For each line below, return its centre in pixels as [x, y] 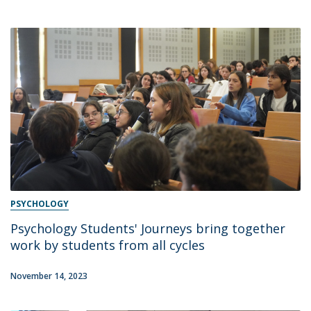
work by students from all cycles [108, 245]
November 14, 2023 [49, 276]
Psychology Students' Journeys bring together [148, 229]
